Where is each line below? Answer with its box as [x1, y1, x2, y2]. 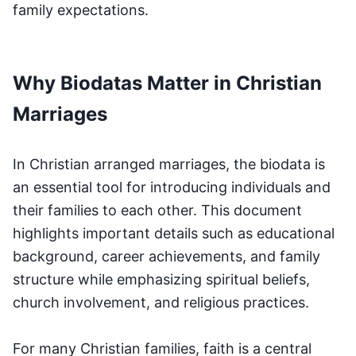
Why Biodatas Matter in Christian [13, 71, 322, 95]
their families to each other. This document [13, 201, 302, 219]
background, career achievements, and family [13, 247, 320, 265]
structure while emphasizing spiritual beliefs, [13, 270, 310, 288]
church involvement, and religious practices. [13, 293, 309, 311]
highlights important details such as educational [13, 224, 335, 242]
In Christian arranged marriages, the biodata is [13, 155, 325, 172]
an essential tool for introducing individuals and [13, 178, 331, 195]
